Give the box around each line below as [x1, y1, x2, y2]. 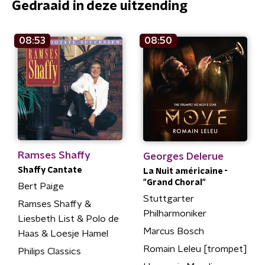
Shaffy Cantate [18, 166, 82, 175]
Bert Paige [18, 182, 64, 192]
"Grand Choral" [143, 178, 206, 187]
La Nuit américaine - [143, 167, 228, 176]
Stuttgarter [143, 193, 194, 203]
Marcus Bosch [143, 226, 204, 236]
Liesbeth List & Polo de [18, 214, 119, 224]
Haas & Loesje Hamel [18, 229, 108, 239]
